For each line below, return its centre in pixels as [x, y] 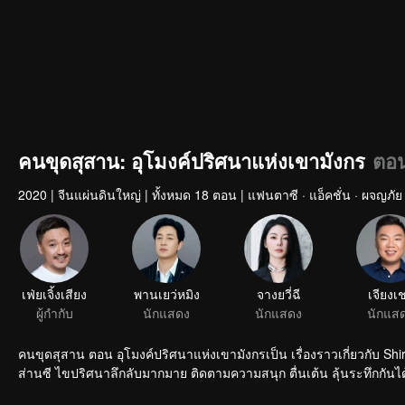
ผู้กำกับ [54, 313]
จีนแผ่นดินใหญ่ [99, 194]
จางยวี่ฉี [278, 295]
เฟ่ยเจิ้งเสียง [54, 294]
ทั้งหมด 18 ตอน [194, 194]
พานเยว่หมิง [166, 295]
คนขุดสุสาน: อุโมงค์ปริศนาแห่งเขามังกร [192, 161]
